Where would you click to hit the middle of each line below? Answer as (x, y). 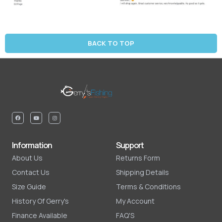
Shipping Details (142, 172)
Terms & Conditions (148, 187)
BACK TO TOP (111, 43)
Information (32, 145)
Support (130, 145)
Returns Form (138, 158)
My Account (135, 201)
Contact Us (31, 172)
